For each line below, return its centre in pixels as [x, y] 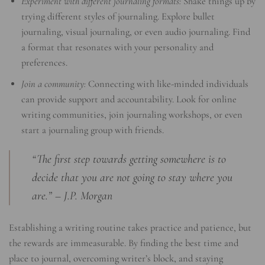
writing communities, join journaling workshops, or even [132, 114]
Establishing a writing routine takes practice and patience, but [130, 227]
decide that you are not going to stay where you [132, 178]
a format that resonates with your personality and [118, 47]
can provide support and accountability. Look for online [129, 99]
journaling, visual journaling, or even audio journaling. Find [136, 32]
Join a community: [54, 84]
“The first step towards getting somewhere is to [129, 159]
